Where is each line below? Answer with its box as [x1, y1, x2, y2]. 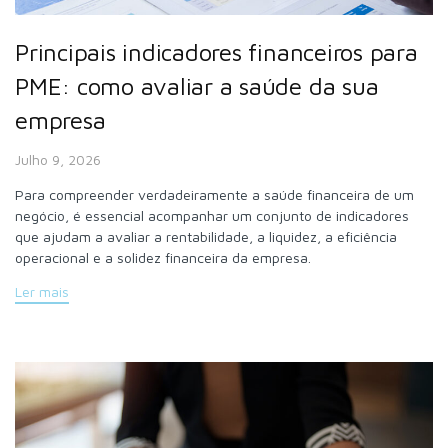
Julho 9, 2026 [15, 151, 101, 169]
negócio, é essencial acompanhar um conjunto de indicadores [15, 207, 409, 225]
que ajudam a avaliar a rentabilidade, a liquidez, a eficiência [15, 228, 397, 246]
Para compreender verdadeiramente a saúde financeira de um [15, 186, 414, 204]
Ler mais [15, 283, 69, 301]
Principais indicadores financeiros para [15, 37, 418, 66]
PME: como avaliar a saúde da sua [15, 71, 379, 100]
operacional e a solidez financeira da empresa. [15, 249, 311, 267]
